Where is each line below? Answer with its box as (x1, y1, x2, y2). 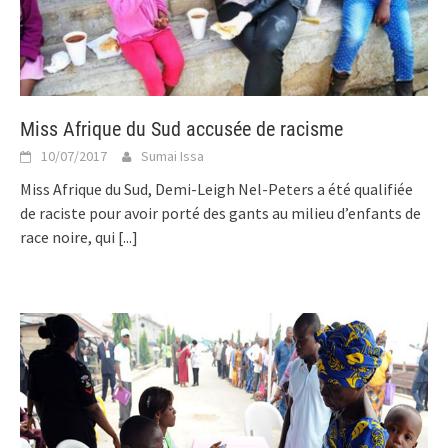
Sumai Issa (141, 146, 204, 165)
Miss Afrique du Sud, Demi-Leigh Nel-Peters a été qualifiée (20, 178, 413, 199)
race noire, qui (20, 226, 118, 247)
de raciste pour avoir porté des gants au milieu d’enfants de (20, 202, 421, 223)
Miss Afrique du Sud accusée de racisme (20, 116, 343, 141)
